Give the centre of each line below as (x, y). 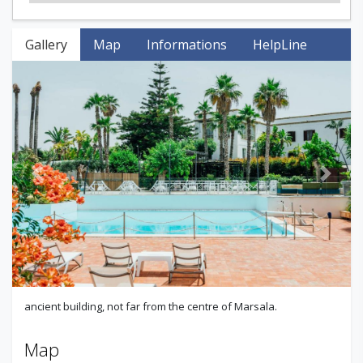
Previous (63, 182)
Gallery (46, 45)
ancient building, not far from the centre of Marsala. (151, 306)
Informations (187, 45)
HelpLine (280, 45)
